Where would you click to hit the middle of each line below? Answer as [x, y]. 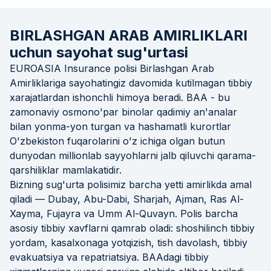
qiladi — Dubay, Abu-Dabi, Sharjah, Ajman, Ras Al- [127, 199]
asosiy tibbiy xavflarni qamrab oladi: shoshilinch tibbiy [132, 228]
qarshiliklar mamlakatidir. [66, 170]
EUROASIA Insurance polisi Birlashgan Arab [112, 68]
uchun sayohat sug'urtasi [99, 52]
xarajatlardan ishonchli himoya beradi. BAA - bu [120, 97]
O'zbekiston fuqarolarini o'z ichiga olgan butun [117, 141]
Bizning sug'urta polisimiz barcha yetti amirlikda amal [131, 184]
